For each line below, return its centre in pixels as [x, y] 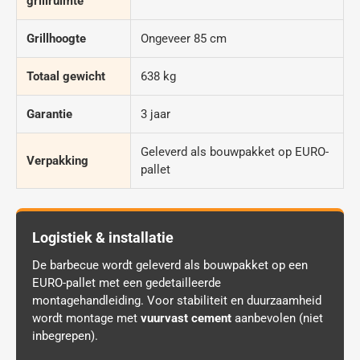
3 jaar [155, 115]
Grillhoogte [56, 39]
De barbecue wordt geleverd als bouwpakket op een [170, 266]
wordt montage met [86, 319]
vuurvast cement [186, 319]
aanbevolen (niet [277, 319]
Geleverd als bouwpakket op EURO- [235, 152]
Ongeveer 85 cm [184, 39]
